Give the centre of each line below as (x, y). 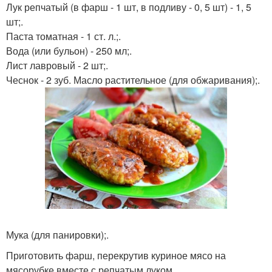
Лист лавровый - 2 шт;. (57, 65)
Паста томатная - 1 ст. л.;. (63, 36)
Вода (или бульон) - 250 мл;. (69, 51)
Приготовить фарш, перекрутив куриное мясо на (116, 255)
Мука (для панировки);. (57, 234)
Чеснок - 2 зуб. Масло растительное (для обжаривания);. (133, 80)
